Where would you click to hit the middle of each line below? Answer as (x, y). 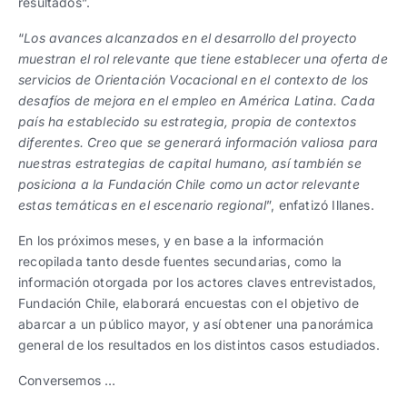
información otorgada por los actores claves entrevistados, (198, 282)
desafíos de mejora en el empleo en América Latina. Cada (197, 100)
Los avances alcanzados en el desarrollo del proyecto (190, 38)
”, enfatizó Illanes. (320, 205)
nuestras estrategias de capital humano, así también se (190, 163)
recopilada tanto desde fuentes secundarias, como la (180, 261)
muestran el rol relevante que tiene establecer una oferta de (203, 59)
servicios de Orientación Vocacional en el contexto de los (194, 79)
